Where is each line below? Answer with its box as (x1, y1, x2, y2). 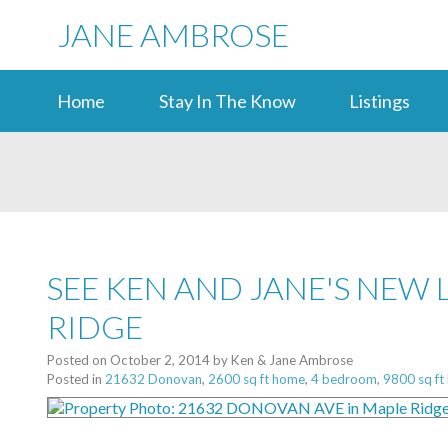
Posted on (47, 352, 110, 369)
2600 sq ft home (208, 371, 305, 388)
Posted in (47, 371, 102, 388)
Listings (349, 90, 410, 112)
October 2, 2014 (110, 352, 210, 369)
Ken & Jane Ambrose (231, 352, 353, 369)
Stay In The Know (158, 90, 296, 112)
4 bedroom (311, 371, 377, 388)
